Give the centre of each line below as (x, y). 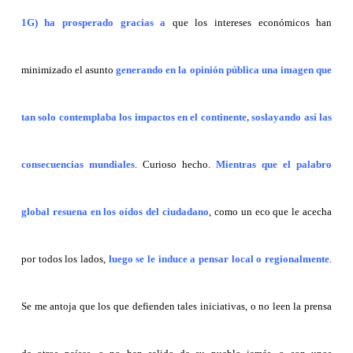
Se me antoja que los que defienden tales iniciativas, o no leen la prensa (176, 307)
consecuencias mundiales (78, 165)
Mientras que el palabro (274, 165)
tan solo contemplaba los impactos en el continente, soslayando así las (176, 117)
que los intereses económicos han (249, 23)
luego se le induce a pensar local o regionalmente (217, 259)
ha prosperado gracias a (105, 23)
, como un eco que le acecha (271, 212)
